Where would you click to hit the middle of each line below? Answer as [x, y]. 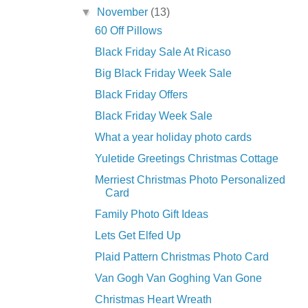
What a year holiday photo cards [173, 137]
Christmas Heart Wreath [153, 300]
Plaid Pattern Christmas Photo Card [181, 257]
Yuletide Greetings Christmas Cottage [186, 159]
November [124, 12]
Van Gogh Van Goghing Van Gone [178, 278]
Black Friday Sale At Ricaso [163, 52]
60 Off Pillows [128, 31]
